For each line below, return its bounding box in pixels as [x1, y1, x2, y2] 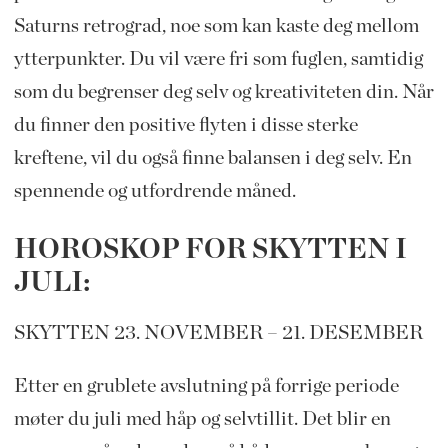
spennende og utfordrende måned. [13, 180, 296, 201]
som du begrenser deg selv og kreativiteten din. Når [13, 81, 434, 102]
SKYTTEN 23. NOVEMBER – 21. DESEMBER [13, 322, 423, 343]
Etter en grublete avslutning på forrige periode [13, 375, 399, 396]
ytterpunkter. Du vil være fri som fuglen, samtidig [13, 48, 423, 69]
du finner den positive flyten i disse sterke [13, 114, 358, 135]
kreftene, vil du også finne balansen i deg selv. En [13, 147, 412, 168]
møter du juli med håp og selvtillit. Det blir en [13, 408, 391, 429]
